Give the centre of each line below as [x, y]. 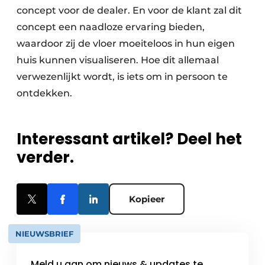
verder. [45, 158]
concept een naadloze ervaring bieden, [111, 27]
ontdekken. [44, 93]
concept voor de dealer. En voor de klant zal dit [129, 11]
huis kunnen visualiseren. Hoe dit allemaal [118, 60]
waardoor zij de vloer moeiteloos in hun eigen [126, 44]
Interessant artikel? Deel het [129, 139]
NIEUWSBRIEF [44, 234]
